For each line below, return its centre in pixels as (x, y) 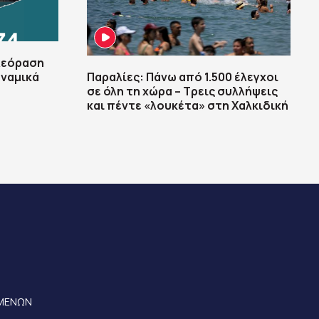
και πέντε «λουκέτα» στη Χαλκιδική (188, 106)
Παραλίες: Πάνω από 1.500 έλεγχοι (183, 77)
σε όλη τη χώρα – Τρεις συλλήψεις (182, 91)
